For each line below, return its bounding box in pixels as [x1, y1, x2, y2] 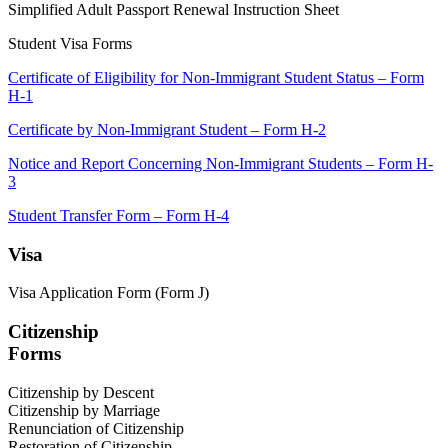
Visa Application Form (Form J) [8, 284, 209, 302]
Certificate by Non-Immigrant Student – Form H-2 [8, 120, 326, 138]
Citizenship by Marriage [8, 401, 160, 419]
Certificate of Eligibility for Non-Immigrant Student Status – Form [8, 68, 424, 86]
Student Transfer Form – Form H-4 [8, 206, 229, 224]
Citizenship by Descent [8, 383, 154, 401]
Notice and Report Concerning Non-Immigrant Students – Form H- [8, 154, 433, 172]
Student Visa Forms [8, 34, 132, 52]
